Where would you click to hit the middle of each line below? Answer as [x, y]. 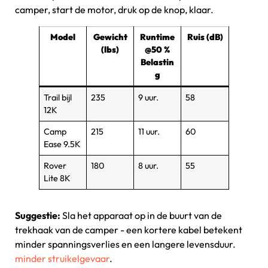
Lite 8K [57, 178]
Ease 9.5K [63, 144]
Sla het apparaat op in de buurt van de [142, 215]
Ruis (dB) [205, 37]
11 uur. [149, 131]
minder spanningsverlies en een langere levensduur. [125, 244]
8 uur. [149, 165]
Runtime [157, 37]
